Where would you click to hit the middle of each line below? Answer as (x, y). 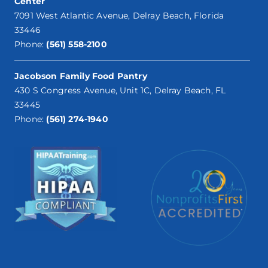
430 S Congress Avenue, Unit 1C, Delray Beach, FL (120, 90)
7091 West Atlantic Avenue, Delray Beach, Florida (119, 15)
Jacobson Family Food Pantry (81, 76)
